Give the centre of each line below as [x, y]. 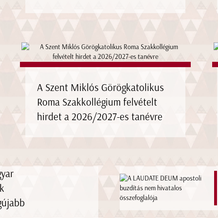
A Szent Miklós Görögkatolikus [100, 87]
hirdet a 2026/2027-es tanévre [100, 116]
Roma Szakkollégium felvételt [97, 102]
